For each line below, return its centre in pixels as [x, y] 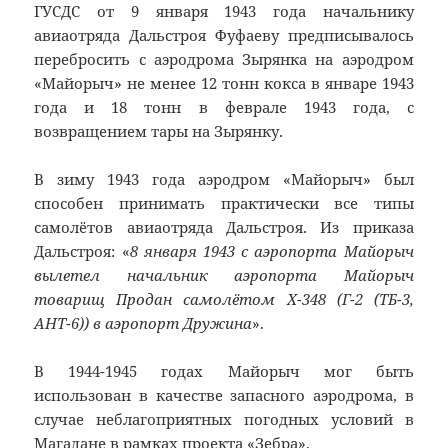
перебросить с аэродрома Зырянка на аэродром [224, 59]
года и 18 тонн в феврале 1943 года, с [224, 107]
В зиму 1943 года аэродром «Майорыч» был [224, 179]
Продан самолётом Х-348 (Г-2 [239, 299]
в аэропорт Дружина [171, 323]
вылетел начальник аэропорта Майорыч [224, 275]
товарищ [70, 299]
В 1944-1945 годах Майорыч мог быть [224, 371]
